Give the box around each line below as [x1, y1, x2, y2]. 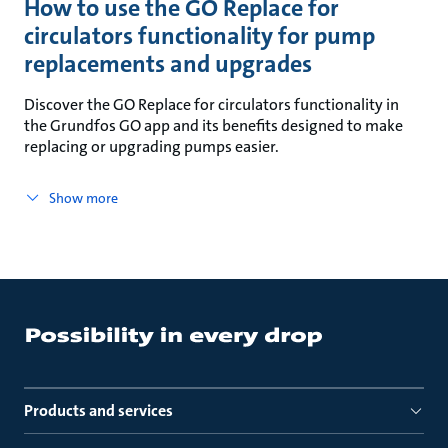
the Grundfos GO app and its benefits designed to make [24, 115, 403, 136]
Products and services [24, 400, 173, 421]
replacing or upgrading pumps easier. [24, 136, 279, 157]
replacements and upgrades [24, 48, 312, 80]
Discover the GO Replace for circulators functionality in [24, 94, 399, 115]
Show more [48, 189, 118, 207]
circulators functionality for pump [24, 20, 375, 52]
